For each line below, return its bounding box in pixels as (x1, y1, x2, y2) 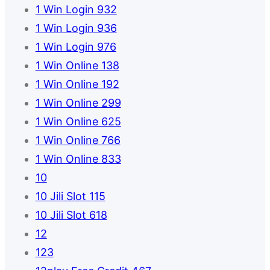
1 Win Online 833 (35, 152, 121, 166)
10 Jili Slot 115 (35, 190, 105, 203)
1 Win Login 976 (35, 40, 116, 54)
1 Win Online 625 (35, 115, 121, 128)
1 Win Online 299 (35, 96, 121, 110)
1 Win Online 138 (35, 59, 119, 72)
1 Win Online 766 (35, 134, 121, 147)
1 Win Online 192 (35, 78, 119, 91)
